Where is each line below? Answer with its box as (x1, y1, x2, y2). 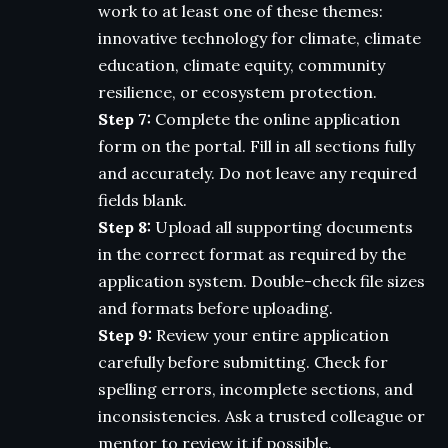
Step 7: (98, 108, 151, 129)
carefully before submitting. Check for (98, 351, 388, 372)
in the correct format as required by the (98, 243, 406, 264)
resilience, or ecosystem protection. (98, 81, 377, 102)
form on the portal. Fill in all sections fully (98, 135, 415, 156)
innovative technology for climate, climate (98, 27, 421, 48)
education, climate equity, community (98, 54, 385, 75)
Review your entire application (152, 324, 389, 345)
